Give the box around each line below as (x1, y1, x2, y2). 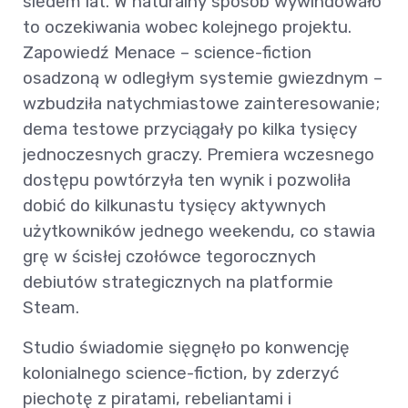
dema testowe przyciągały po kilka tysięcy (23, 118, 357, 140)
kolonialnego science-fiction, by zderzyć (23, 362, 339, 384)
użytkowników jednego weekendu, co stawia (23, 220, 375, 242)
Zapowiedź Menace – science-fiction (23, 42, 311, 64)
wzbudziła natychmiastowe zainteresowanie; (23, 93, 380, 115)
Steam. (23, 297, 79, 319)
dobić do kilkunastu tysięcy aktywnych (23, 195, 326, 217)
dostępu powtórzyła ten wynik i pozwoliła (23, 169, 351, 191)
